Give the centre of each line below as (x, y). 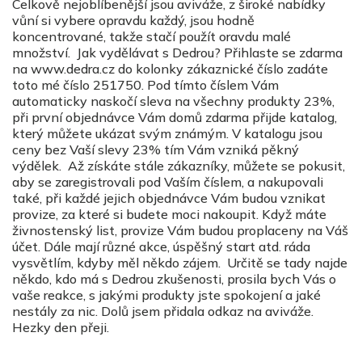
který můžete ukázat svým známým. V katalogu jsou (167, 133)
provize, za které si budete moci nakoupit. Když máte (169, 214)
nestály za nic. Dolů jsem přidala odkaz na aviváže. (163, 311)
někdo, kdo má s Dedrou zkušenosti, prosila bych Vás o (174, 279)
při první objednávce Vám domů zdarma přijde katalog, (175, 117)
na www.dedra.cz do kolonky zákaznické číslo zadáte (170, 69)
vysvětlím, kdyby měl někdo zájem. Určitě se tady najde (180, 263)
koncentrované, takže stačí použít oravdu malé (152, 36)
